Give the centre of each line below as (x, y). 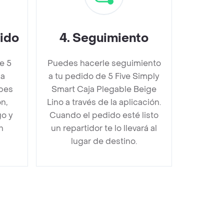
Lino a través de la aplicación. (104, 102)
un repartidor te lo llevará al (104, 128)
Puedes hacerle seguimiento (104, 63)
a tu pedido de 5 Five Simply (104, 76)
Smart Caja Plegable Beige (104, 89)
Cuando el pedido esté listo (104, 115)
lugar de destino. (104, 141)
